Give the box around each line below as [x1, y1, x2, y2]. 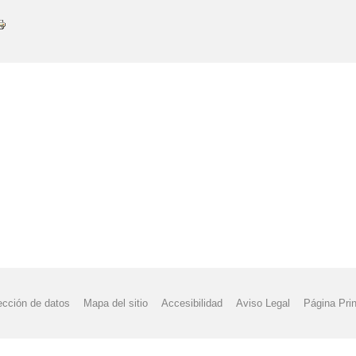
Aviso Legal [236, 297, 291, 310]
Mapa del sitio [83, 297, 148, 310]
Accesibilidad [161, 297, 222, 310]
